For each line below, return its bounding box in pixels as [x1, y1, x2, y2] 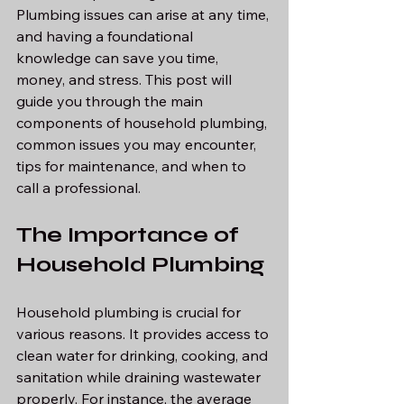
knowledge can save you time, [16, 49, 222, 67]
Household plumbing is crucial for [16, 303, 244, 321]
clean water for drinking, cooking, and [16, 346, 271, 364]
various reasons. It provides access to [16, 325, 272, 343]
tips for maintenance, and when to [16, 157, 250, 175]
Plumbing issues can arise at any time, [16, 5, 272, 23]
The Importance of [16, 222, 244, 248]
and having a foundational [16, 27, 197, 45]
